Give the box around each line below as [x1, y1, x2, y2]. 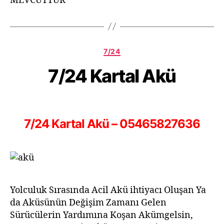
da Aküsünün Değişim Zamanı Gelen [10, 197, 166, 208]
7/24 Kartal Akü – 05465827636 [23, 116, 200, 131]
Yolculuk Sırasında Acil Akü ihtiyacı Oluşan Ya [10, 184, 206, 196]
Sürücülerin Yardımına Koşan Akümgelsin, [10, 209, 193, 221]
